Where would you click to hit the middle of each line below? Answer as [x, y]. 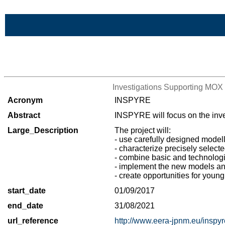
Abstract [24, 115]
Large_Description [43, 130]
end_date [25, 206]
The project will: [143, 130]
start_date [27, 191]
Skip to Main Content [41, 8]
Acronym [25, 100]
